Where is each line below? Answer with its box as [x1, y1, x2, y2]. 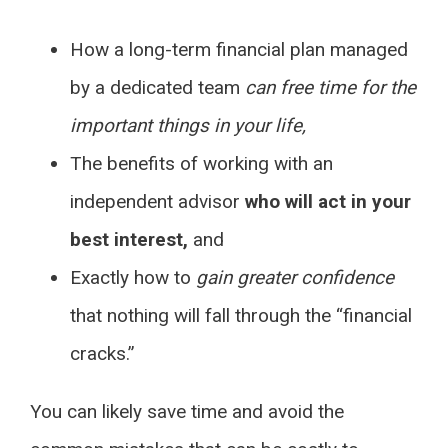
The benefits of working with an [70, 152, 333, 175]
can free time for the [245, 76, 416, 99]
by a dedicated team [70, 76, 245, 99]
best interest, [70, 228, 188, 251]
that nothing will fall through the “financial [70, 304, 412, 327]
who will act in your [245, 190, 411, 213]
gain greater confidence [196, 266, 394, 289]
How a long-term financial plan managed [70, 38, 408, 61]
